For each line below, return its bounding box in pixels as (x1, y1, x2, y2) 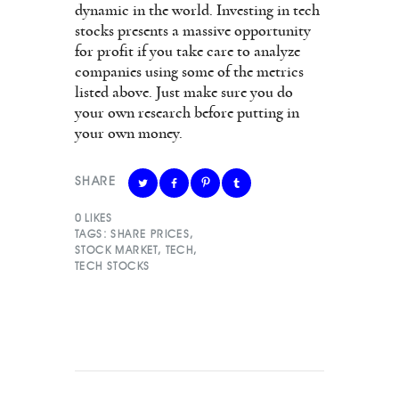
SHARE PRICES (110, 226, 191, 240)
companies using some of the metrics (75, 63, 304, 80)
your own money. (75, 125, 183, 142)
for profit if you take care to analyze (75, 43, 300, 60)
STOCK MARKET (75, 242, 158, 256)
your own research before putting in (75, 104, 299, 121)
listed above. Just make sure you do (75, 84, 293, 101)
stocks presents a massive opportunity (75, 22, 311, 39)
